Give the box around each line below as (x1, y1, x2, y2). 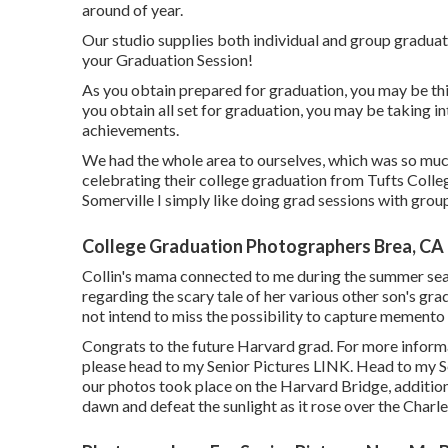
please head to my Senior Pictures (82, 356, 313, 375)
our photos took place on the (82, 376, 280, 395)
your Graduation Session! (82, 50, 253, 69)
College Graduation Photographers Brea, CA (82, 235, 444, 257)
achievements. (82, 120, 179, 139)
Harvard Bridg (280, 376, 380, 395)
